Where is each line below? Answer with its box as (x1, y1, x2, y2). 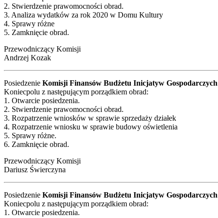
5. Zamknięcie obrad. (4, 28, 69, 36)
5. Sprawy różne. (4, 131, 56, 140)
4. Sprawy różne (4, 19, 54, 28)
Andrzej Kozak (4, 53, 51, 62)
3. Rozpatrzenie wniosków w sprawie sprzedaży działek (4, 113, 176, 122)
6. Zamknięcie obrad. (4, 140, 69, 148)
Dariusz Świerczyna (4, 165, 66, 174)
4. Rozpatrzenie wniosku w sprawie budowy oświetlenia (4, 122, 178, 131)
